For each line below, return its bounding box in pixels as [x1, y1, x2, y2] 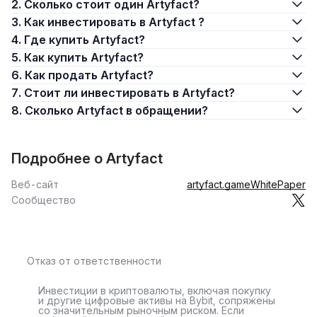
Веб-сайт [11, 178, 59, 190]
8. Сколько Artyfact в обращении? [25, 103, 208, 117]
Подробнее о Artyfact [11, 150, 163, 167]
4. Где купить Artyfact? [24, 33, 145, 47]
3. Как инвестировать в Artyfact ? [24, 15, 204, 29]
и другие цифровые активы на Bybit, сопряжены [38, 294, 275, 306]
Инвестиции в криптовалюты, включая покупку [38, 284, 271, 296]
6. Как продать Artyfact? [25, 68, 154, 82]
